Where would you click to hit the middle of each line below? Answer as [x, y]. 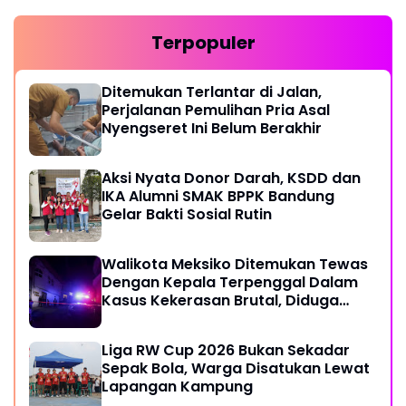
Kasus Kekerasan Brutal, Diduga [220, 300]
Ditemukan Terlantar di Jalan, [212, 92]
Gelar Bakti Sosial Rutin [187, 214]
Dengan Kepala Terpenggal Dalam [230, 282]
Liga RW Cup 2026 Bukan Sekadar [226, 350]
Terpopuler [203, 42]
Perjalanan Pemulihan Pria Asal [216, 110]
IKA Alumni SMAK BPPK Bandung [218, 196]
